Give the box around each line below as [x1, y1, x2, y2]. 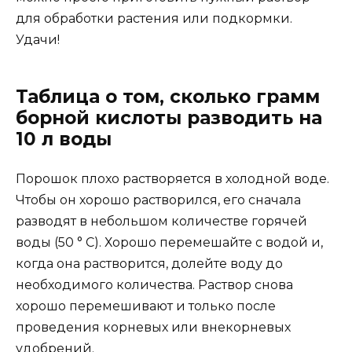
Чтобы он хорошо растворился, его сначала [16, 192, 301, 208]
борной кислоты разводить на [16, 107, 322, 130]
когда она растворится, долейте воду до [16, 256, 283, 272]
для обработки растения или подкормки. [16, 11, 292, 27]
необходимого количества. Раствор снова [16, 277, 293, 293]
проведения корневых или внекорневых [16, 320, 291, 335]
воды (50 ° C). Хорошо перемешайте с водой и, [16, 235, 323, 251]
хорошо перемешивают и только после [16, 299, 276, 314]
